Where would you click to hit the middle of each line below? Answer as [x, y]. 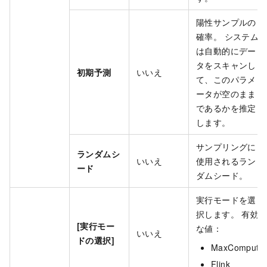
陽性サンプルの [226, 22]
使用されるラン [226, 161]
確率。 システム [228, 37]
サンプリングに [226, 147]
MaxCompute [237, 248]
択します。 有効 [228, 214]
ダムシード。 [222, 176]
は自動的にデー [226, 51]
